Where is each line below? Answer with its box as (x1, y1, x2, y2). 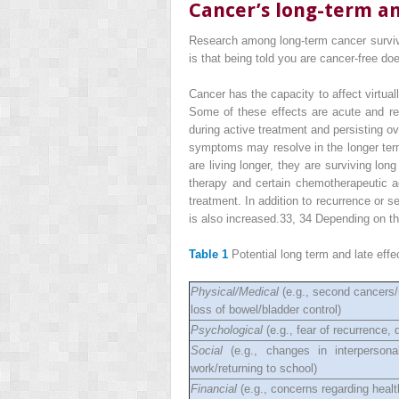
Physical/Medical (191, 285, 279, 299)
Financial (191, 382, 237, 396)
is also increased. (189, 212, 280, 226)
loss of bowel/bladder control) (191, 303, 341, 317)
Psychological (191, 323, 263, 338)
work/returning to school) (191, 362, 317, 376)
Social (191, 344, 223, 358)
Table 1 (189, 248, 228, 262)
